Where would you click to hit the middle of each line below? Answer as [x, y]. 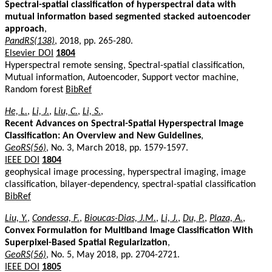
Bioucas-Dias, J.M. [120, 218]
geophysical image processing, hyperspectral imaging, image [125, 172]
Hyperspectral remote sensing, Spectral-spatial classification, [125, 65]
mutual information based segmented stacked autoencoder [128, 17]
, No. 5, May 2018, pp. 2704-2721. [113, 255]
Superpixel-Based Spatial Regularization [86, 243]
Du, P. [194, 218]
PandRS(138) [30, 41]
